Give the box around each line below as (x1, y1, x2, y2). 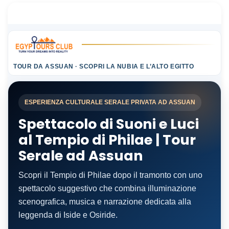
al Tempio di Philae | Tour (18, 130, 196, 149)
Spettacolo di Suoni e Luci (18, 114, 199, 133)
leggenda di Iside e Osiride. (18, 210, 118, 219)
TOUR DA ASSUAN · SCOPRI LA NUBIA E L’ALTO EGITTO (13, 62, 194, 70)
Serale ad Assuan (18, 146, 143, 165)
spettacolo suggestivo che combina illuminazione (18, 184, 196, 193)
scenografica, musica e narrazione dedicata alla (18, 197, 191, 206)
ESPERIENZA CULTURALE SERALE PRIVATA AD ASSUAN (25, 98, 195, 106)
